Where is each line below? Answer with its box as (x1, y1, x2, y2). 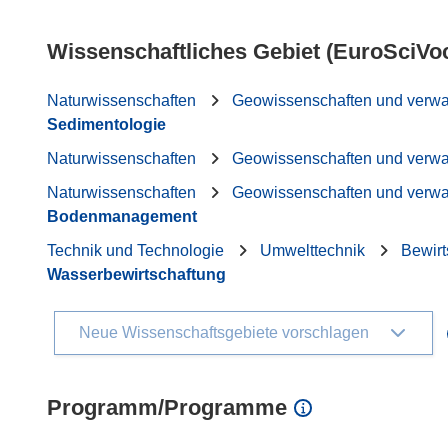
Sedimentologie (47, 116, 166, 133)
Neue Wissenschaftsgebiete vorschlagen (79, 324, 369, 341)
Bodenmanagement (47, 208, 197, 225)
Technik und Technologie (47, 242, 224, 259)
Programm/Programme (47, 395, 287, 420)
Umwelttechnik (260, 242, 365, 259)
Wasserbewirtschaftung (47, 266, 226, 283)
